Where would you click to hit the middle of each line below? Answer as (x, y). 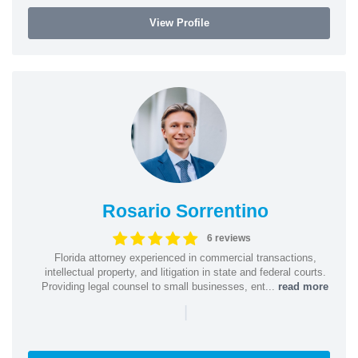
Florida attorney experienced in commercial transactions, (185, 257)
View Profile (179, 22)
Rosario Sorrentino (185, 211)
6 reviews (229, 238)
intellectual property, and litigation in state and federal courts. (185, 272)
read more (303, 286)
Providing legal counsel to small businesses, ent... (160, 286)
